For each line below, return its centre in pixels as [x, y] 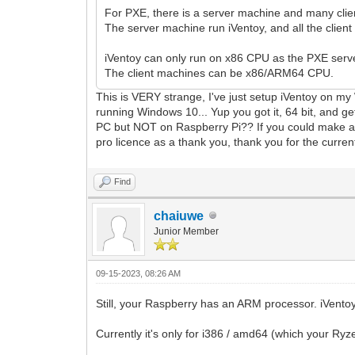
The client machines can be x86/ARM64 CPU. [219, 73]
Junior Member [187, 231]
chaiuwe [179, 216]
